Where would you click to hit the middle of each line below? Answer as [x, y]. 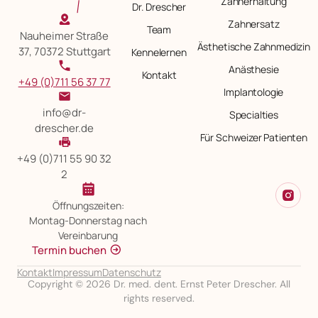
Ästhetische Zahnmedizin [254, 47]
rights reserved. [159, 298]
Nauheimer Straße [65, 36]
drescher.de [65, 128]
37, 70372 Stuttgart [64, 52]
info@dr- [65, 113]
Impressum [77, 272]
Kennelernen [159, 53]
